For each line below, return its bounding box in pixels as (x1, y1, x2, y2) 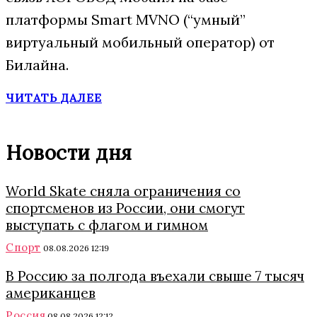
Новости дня (6, 140, 132, 166)
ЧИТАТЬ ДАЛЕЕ (6, 91, 102, 105)
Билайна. (6, 56, 69, 74)
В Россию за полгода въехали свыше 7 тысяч (6, 267, 304, 284)
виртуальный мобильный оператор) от (6, 33, 275, 51)
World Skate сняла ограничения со (6, 183, 241, 200)
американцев (6, 284, 96, 301)
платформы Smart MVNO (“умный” (6, 11, 246, 28)
